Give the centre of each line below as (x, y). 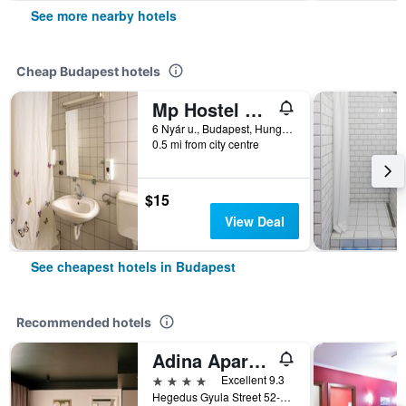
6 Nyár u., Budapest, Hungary (287, 128)
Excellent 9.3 (253, 379)
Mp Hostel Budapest (254, 109)
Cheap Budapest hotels (88, 71)
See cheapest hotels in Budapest (133, 266)
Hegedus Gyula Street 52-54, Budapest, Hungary (285, 396)
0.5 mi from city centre (206, 144)
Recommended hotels (84, 322)
